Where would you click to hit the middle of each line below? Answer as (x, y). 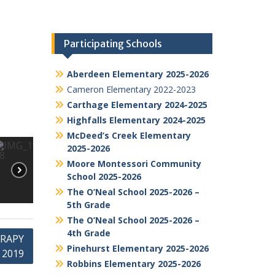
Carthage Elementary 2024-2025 (137, 105)
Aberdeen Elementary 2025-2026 (137, 74)
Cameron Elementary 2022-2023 (131, 90)
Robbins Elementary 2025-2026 (134, 264)
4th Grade (88, 233)
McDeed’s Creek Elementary (129, 136)
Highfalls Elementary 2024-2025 (136, 120)
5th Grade (88, 205)
